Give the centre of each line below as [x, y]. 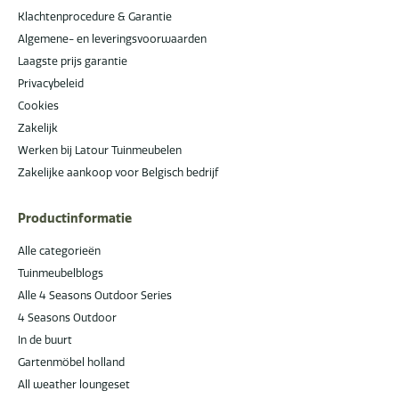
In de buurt [45, 339]
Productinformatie [75, 218]
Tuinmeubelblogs [61, 273]
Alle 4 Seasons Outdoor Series [95, 295]
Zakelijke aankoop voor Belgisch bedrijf [118, 172]
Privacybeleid [51, 83]
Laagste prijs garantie [73, 61]
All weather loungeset [74, 384]
